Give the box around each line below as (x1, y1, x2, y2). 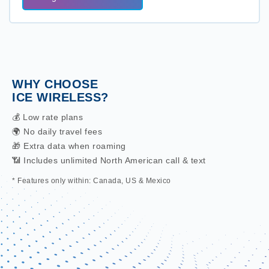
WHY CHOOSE (12, 77, 98, 91)
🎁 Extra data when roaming (12, 141, 126, 151)
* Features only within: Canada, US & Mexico (12, 177, 171, 185)
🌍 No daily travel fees (12, 127, 102, 136)
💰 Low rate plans (12, 112, 83, 122)
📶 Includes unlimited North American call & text (12, 156, 206, 165)
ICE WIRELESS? (12, 91, 109, 104)
